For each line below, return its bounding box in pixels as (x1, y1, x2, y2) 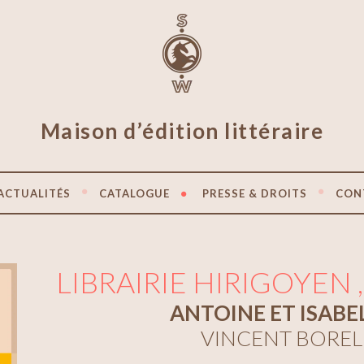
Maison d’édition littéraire (40, 118, 324, 145)
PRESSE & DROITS (202, 186, 307, 200)
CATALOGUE (99, 186, 170, 200)
